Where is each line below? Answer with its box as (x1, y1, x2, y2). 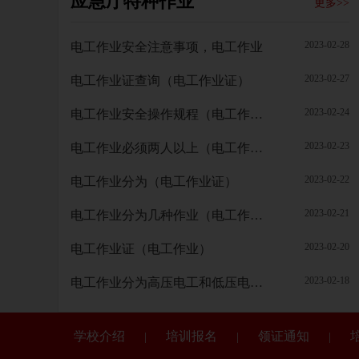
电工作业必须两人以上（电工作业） (250, 141, 263, 155)
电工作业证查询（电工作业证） (71, 74, 250, 87)
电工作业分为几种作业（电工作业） (250, 208, 263, 222)
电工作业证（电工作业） (71, 242, 212, 256)
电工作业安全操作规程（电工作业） (250, 107, 263, 121)
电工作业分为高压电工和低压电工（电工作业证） (250, 276, 263, 289)
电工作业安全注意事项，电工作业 (71, 40, 263, 54)
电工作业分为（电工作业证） (71, 175, 237, 188)
